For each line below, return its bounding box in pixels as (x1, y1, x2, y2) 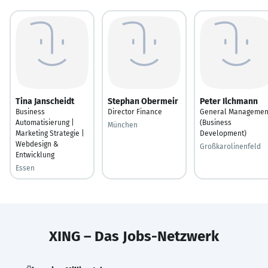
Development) (200, 129, 246, 138)
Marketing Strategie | (16, 129, 84, 138)
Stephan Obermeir (108, 96, 178, 106)
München (108, 120, 138, 129)
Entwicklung (16, 150, 54, 159)
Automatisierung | (16, 118, 74, 127)
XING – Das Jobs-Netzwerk (49, 227, 219, 245)
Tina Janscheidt (16, 96, 74, 106)
